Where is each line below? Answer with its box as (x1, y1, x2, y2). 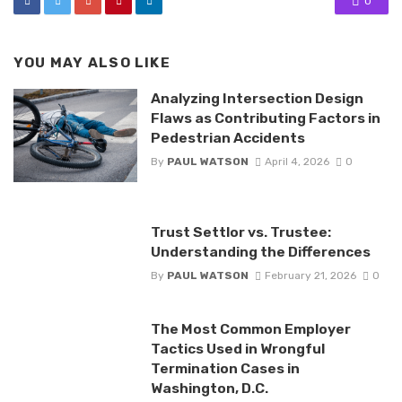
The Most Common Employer (150, 319, 351, 337)
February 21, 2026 (264, 268, 356, 282)
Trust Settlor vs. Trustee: (150, 223, 331, 240)
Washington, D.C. (150, 379, 268, 397)
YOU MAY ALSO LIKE (13, 55, 170, 72)
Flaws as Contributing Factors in (150, 109, 380, 127)
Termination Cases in (150, 359, 300, 377)
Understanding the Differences (150, 242, 371, 260)
